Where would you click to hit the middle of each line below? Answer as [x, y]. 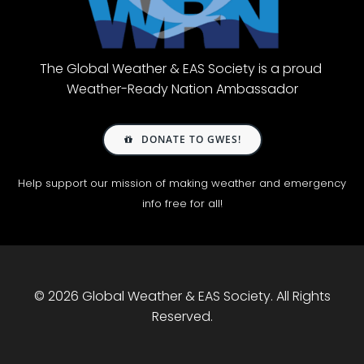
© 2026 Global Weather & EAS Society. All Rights [182, 296]
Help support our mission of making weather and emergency [182, 183]
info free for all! [182, 204]
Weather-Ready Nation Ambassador [182, 89]
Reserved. [182, 316]
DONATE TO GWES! [191, 139]
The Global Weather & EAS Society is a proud [182, 69]
